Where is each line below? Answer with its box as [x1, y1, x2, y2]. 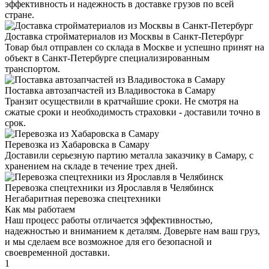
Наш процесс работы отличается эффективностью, [5, 215, 213, 226]
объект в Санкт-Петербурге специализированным [5, 53, 210, 64]
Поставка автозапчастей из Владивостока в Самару [5, 85, 216, 96]
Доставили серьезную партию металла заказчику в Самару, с [5, 150, 253, 161]
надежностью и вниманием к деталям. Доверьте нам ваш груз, [5, 226, 260, 237]
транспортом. [5, 64, 60, 74]
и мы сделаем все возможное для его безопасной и [5, 237, 212, 247]
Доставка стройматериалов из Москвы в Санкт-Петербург [5, 31, 244, 42]
